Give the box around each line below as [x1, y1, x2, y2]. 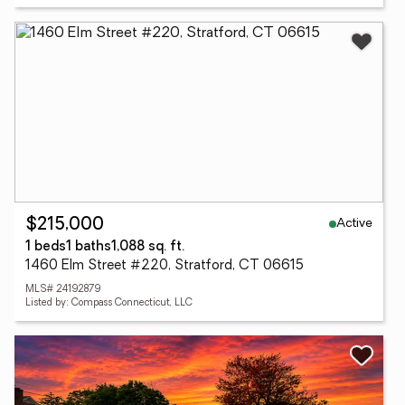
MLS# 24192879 [25, 285, 100, 295]
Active [336, 216, 372, 231]
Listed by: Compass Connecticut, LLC [25, 298, 193, 308]
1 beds [25, 240, 66, 254]
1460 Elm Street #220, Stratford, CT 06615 [25, 259, 304, 273]
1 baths [66, 240, 111, 254]
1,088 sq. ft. [111, 240, 184, 254]
